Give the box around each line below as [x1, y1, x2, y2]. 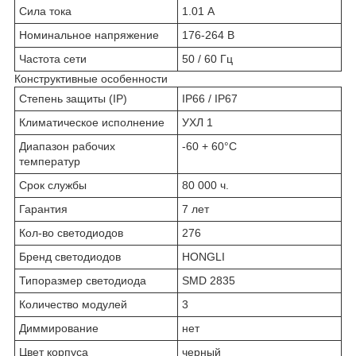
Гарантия [19, 202, 68, 215]
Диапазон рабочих [19, 139, 115, 153]
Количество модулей [19, 297, 127, 311]
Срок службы [19, 178, 87, 192]
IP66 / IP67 [182, 91, 238, 105]
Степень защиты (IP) [19, 91, 127, 105]
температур [19, 154, 80, 168]
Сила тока [19, 4, 72, 17]
